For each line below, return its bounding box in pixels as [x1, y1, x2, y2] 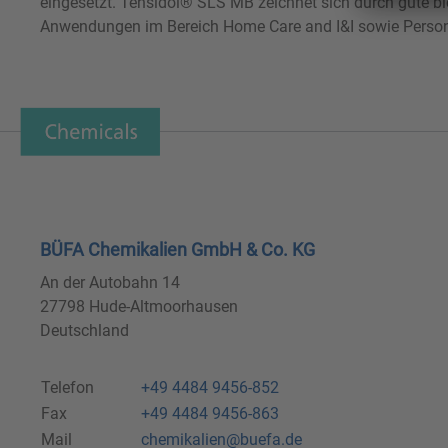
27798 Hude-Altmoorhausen [40, 297, 238, 317]
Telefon [41, 378, 94, 398]
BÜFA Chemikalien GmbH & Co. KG [40, 239, 315, 261]
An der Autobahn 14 [40, 273, 180, 293]
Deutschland [40, 321, 129, 341]
